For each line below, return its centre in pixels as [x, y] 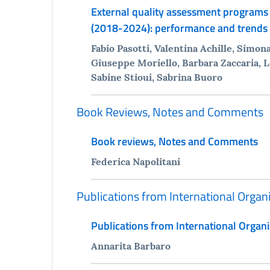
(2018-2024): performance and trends [179, 28]
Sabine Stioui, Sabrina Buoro [156, 77]
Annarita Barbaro [130, 246]
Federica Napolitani [135, 161]
